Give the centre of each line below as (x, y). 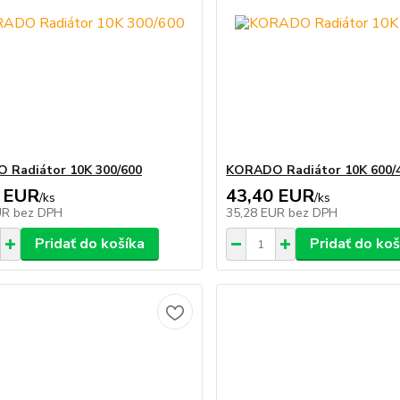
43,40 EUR (271, 196)
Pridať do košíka (89, 244)
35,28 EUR (258, 213)
